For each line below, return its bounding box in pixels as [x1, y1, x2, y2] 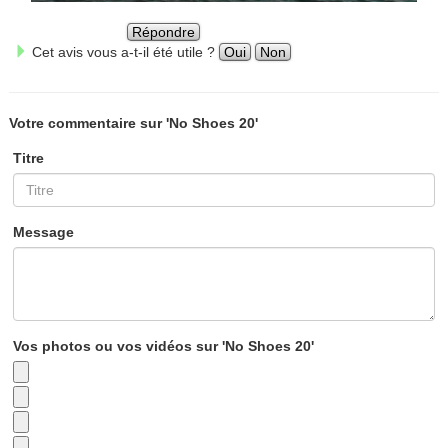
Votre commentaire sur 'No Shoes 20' [8, 114, 258, 131]
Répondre [132, 23, 196, 40]
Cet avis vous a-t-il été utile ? [27, 43, 219, 60]
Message [13, 223, 75, 240]
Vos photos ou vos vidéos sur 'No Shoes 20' [13, 337, 315, 354]
